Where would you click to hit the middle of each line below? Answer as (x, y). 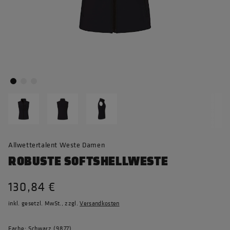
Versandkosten (100, 203)
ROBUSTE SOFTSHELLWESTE (88, 161)
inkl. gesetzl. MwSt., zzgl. (44, 203)
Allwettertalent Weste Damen (57, 145)
